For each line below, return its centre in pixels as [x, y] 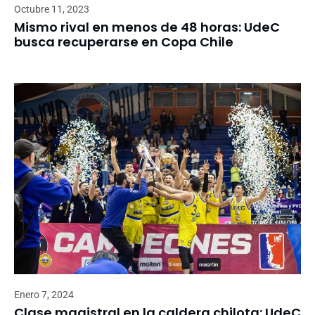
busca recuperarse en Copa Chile [124, 41]
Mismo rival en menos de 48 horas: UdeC [147, 27]
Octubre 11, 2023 [52, 9]
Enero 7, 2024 [44, 294]
